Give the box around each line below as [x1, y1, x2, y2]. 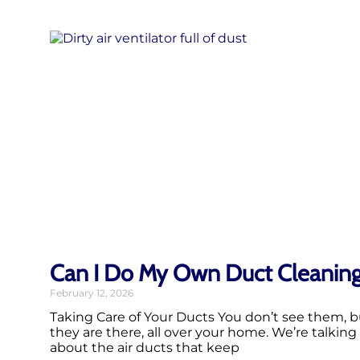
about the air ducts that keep [50, 339, 239, 355]
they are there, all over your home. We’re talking [50, 324, 357, 340]
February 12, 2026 [50, 286, 133, 299]
